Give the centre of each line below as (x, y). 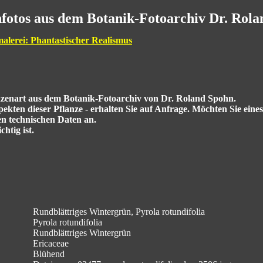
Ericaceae (51, 243)
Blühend (49, 254)
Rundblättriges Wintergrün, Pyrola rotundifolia (119, 212)
